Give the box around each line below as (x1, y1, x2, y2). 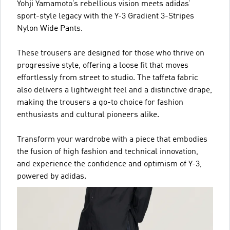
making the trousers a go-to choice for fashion (17, 99, 183, 107)
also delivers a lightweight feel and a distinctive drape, (17, 86, 212, 94)
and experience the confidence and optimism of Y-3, (17, 160, 202, 168)
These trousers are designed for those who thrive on (17, 49, 204, 57)
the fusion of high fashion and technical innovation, (17, 148, 198, 156)
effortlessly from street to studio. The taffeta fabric (17, 74, 198, 82)
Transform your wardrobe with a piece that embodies (17, 136, 207, 144)
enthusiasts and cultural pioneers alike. (17, 111, 159, 119)
